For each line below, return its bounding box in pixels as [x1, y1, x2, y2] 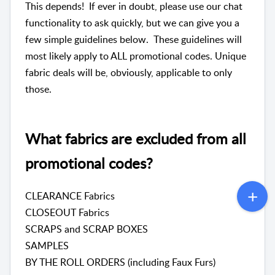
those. [25, 82, 52, 96]
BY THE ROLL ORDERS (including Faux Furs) [25, 255, 215, 269]
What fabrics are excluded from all [25, 128, 246, 149]
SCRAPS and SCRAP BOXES [25, 222, 148, 236]
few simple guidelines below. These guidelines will [25, 33, 242, 47]
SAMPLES [25, 238, 69, 252]
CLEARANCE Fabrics [25, 188, 115, 203]
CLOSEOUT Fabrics [25, 205, 109, 219]
